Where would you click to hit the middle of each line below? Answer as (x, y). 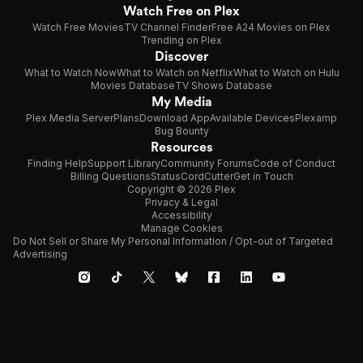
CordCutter (207, 176)
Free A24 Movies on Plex (271, 27)
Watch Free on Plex (181, 11)
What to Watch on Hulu (286, 73)
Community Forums (207, 163)
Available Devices (252, 118)
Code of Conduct (294, 163)
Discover (181, 56)
